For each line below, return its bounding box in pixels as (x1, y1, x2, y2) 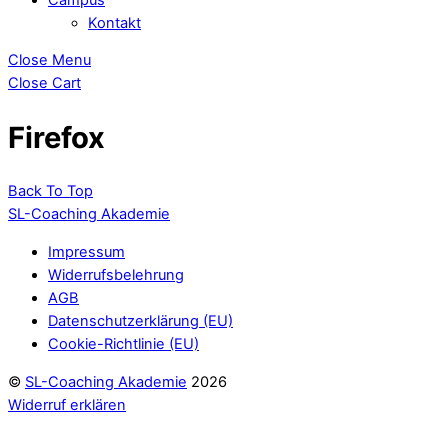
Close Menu (8, 51, 91, 70)
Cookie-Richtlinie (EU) (48, 334, 199, 353)
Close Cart (8, 74, 81, 93)
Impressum (48, 242, 125, 261)
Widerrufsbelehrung (48, 265, 184, 284)
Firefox (8, 119, 105, 155)
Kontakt (88, 13, 141, 32)
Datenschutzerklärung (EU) (48, 311, 233, 330)
